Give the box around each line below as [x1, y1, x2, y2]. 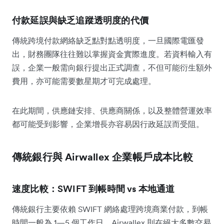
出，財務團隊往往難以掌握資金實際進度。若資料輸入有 [12, 48, 212, 59]
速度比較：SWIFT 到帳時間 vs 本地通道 [12, 182, 175, 194]
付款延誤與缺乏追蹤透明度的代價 [12, 14, 148, 26]
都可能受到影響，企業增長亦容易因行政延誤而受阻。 [12, 118, 204, 129]
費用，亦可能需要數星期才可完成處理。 [12, 75, 156, 86]
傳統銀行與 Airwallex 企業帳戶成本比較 [12, 150, 193, 163]
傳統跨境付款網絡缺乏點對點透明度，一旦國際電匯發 [12, 35, 204, 45]
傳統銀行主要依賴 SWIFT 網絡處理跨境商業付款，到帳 [12, 203, 208, 214]
